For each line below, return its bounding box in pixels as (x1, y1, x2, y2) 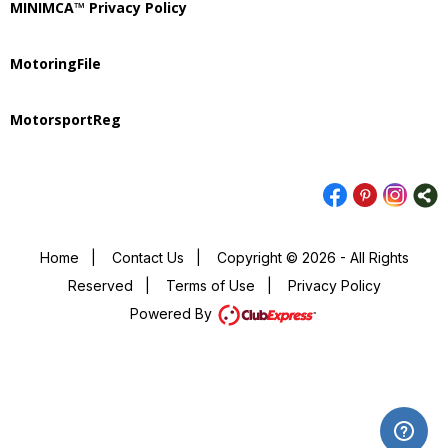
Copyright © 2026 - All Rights (216, 249, 409, 266)
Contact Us (111, 249, 184, 266)
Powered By (130, 305, 216, 322)
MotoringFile (10, 54, 101, 73)
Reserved (67, 277, 133, 294)
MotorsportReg (10, 110, 121, 129)
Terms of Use (165, 277, 255, 294)
